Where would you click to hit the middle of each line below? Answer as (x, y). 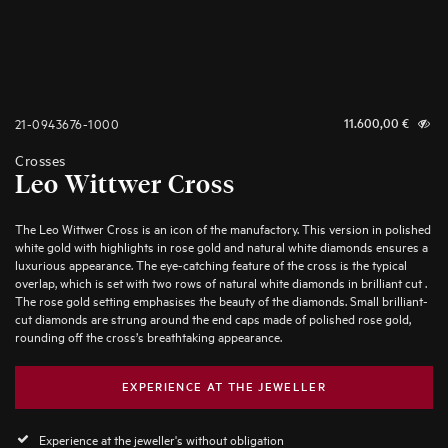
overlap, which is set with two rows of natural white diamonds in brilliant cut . (221, 281)
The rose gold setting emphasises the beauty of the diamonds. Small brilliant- (221, 299)
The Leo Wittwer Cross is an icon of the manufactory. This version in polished (223, 227)
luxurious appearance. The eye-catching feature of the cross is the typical (211, 263)
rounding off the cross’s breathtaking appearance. (148, 335)
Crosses (40, 160)
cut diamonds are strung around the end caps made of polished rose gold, (213, 317)
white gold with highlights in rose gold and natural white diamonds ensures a (221, 245)
